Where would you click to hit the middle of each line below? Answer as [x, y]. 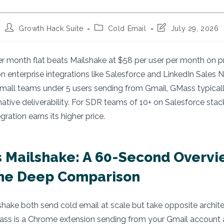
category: [110, 36]
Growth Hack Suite [51, 28]
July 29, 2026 [195, 28]
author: [17, 36]
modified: [174, 46]
